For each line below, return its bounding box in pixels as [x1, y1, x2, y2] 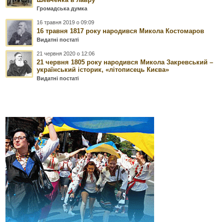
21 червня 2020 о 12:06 [37, 51, 95, 57]
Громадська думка [37, 5, 88, 12]
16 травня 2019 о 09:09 [37, 19, 95, 26]
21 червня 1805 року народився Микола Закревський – [37, 58, 214, 66]
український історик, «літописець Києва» [37, 66, 169, 74]
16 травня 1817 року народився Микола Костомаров [37, 27, 205, 35]
